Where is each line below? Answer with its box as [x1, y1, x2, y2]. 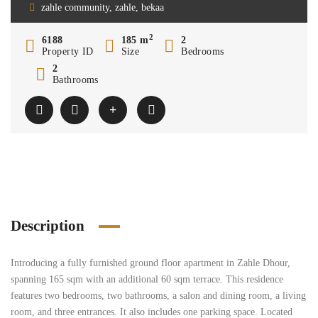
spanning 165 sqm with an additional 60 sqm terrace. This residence [11, 274, 283, 285]
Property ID [42, 46, 94, 57]
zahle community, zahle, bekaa [41, 2, 164, 13]
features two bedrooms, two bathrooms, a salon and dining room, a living [11, 290, 306, 301]
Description [11, 217, 84, 234]
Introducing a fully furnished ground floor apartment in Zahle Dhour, [11, 258, 290, 268]
